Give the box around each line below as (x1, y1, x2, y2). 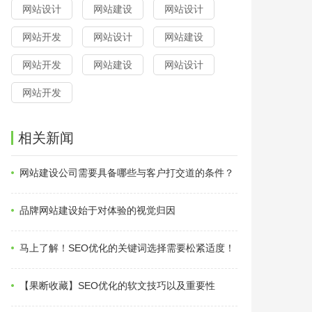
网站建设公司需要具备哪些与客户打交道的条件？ (19, 167, 234, 178)
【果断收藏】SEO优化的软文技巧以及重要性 (19, 280, 215, 291)
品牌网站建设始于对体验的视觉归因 (19, 205, 175, 216)
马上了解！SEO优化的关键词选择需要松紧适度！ (19, 242, 235, 253)
